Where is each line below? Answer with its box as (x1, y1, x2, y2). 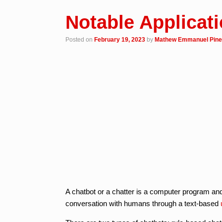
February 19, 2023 (94, 36, 145, 43)
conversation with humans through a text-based (65, 199, 221, 208)
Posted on (69, 36, 94, 43)
